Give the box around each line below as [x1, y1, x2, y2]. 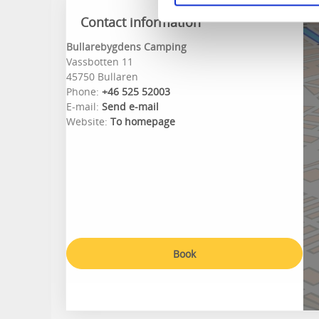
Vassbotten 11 [66, 55, 133, 68]
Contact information [80, 14, 201, 31]
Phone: [66, 85, 99, 98]
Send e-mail [102, 100, 159, 113]
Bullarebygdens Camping [66, 40, 187, 53]
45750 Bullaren [66, 70, 138, 83]
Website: [66, 115, 110, 128]
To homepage [110, 115, 175, 128]
